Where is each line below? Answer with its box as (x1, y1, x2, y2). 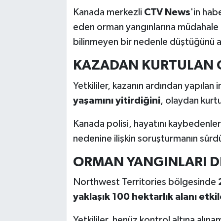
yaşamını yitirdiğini (73, 95, 160, 106)
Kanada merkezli (73, 7, 144, 17)
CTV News (144, 7, 190, 17)
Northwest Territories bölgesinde (73, 177, 218, 187)
